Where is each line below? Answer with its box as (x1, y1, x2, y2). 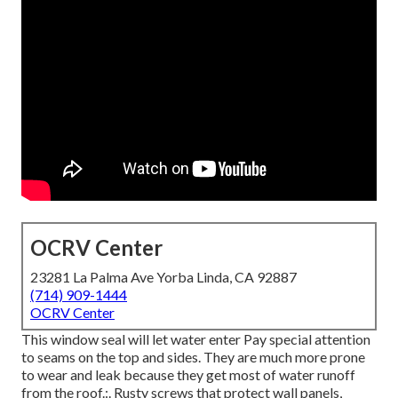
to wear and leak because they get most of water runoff (21, 366, 355, 384)
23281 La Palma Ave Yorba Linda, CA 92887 (30, 268, 297, 286)
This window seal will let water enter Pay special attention (21, 330, 370, 348)
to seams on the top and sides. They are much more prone (21, 348, 365, 366)
